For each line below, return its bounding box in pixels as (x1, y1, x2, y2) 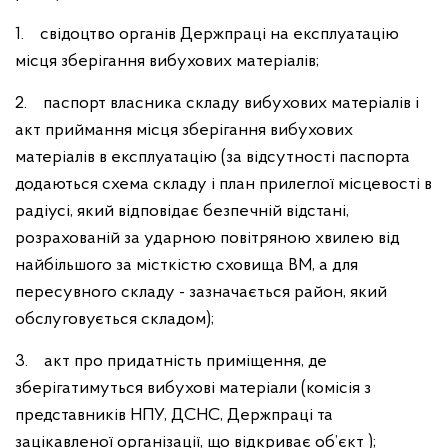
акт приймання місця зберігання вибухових (15, 121, 353, 140)
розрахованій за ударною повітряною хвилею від (15, 229, 400, 248)
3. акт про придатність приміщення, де (15, 352, 327, 371)
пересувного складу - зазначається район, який (15, 283, 387, 302)
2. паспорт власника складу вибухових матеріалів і (15, 94, 419, 113)
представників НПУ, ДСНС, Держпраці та (15, 406, 333, 425)
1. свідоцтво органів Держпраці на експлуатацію (15, 25, 399, 44)
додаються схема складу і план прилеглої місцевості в (15, 175, 432, 194)
